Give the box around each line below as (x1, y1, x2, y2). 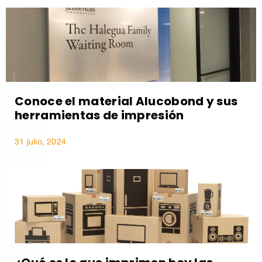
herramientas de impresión (15, 107, 184, 124)
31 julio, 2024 (15, 139, 67, 147)
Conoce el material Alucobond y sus (15, 93, 238, 110)
